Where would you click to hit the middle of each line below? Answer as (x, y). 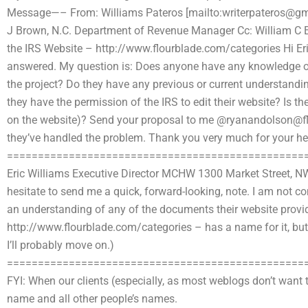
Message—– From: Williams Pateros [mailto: (114, 13)
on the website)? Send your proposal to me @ (117, 120)
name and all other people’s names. (92, 299)
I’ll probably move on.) (60, 245)
